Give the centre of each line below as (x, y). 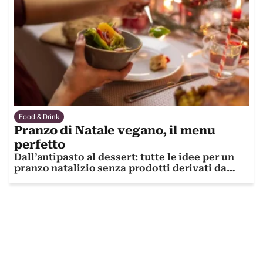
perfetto (40, 145)
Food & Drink (39, 117)
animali (33, 180)
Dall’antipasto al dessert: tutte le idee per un (124, 157)
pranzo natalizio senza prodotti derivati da (120, 168)
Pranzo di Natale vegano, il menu (115, 131)
